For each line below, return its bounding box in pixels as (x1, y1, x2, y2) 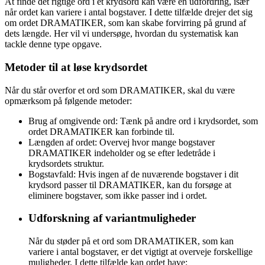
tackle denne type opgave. (5, 39, 102, 50)
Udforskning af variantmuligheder (28, 212, 196, 225)
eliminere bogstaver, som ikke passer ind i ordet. (28, 190, 207, 201)
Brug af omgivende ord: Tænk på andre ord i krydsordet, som (28, 115, 258, 126)
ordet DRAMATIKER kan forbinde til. (28, 126, 174, 137)
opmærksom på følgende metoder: (5, 95, 132, 106)
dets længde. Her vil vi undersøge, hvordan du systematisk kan (5, 28, 238, 39)
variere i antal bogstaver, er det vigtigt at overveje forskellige (28, 247, 253, 257)
